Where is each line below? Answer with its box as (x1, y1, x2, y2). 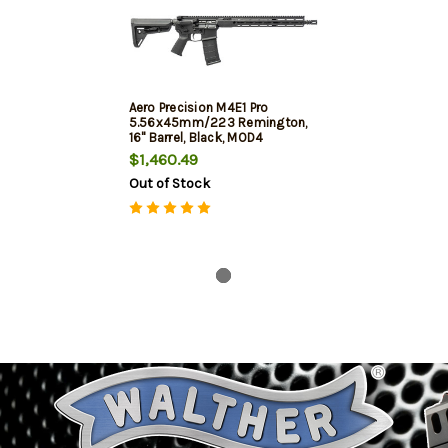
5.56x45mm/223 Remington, (128, 115, 308, 131)
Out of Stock (128, 175, 210, 193)
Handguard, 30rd (128, 145, 230, 161)
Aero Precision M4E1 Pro (128, 100, 269, 116)
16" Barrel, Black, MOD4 (128, 130, 264, 146)
